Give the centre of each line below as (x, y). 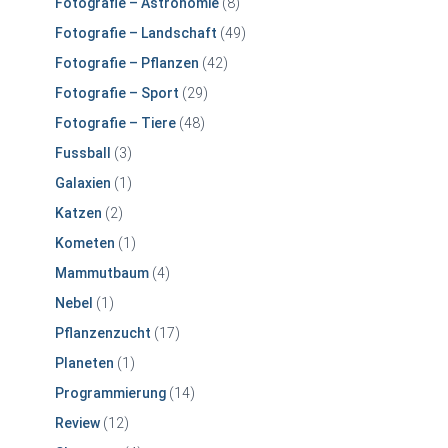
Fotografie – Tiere (115, 122)
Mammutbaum (102, 272)
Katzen (78, 212)
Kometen (85, 242)
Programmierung (110, 392)
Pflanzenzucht (103, 332)
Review (77, 422)
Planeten (84, 362)
